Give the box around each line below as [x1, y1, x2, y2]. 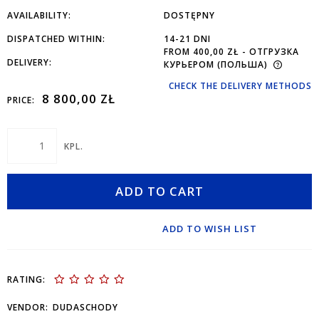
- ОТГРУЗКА [242, 45, 299, 58]
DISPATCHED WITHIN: [7, 32, 105, 45]
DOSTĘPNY [164, 9, 215, 21]
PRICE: [7, 93, 35, 106]
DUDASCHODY [53, 300, 118, 313]
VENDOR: [7, 300, 48, 313]
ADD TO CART [115, 182, 204, 199]
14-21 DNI [164, 32, 211, 45]
